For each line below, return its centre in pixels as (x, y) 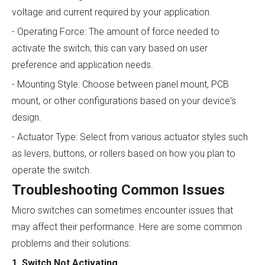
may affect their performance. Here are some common (127, 227)
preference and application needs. (83, 65)
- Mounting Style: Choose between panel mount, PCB (120, 85)
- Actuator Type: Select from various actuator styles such (130, 137)
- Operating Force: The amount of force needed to (116, 32)
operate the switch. (52, 170)
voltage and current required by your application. (112, 12)
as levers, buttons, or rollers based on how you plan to (124, 154)
